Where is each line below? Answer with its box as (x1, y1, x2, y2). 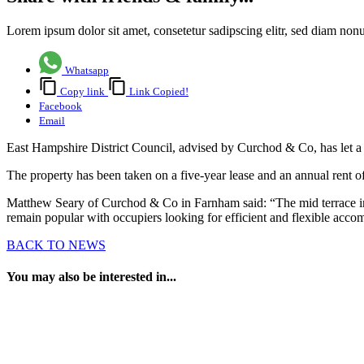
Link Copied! (129, 85, 188, 98)
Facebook (39, 100, 82, 113)
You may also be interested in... (6, 270, 176, 284)
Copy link (60, 85, 105, 98)
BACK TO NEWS (6, 238, 106, 253)
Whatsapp (65, 64, 109, 77)
